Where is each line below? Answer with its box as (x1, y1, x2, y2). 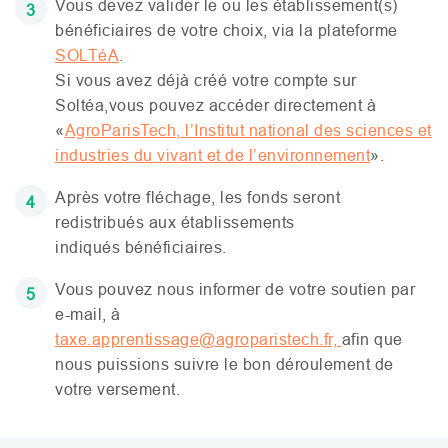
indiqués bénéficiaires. (55, 238, 227, 256)
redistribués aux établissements (55, 213, 295, 231)
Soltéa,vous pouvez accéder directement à (55, 96, 376, 114)
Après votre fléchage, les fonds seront (55, 188, 340, 206)
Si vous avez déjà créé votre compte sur (55, 71, 357, 89)
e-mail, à (55, 305, 121, 323)
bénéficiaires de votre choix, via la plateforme (55, 21, 398, 39)
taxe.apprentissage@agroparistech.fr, (55, 330, 342, 348)
